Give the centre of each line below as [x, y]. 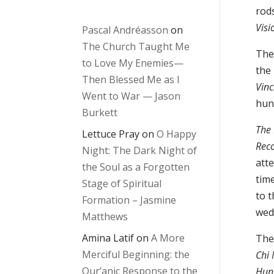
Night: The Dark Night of [140, 151]
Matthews [105, 217]
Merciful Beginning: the [136, 255]
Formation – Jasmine [129, 200]
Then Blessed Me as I [131, 80]
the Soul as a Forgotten [136, 167]
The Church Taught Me [136, 47]
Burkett [100, 113]
